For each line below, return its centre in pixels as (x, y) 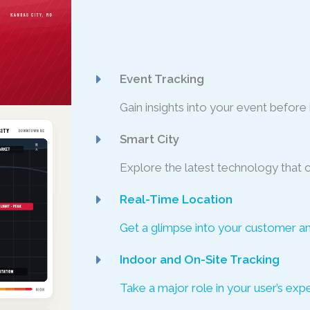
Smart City (150, 139)
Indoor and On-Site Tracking (200, 259)
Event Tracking (162, 79)
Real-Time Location (176, 199)
